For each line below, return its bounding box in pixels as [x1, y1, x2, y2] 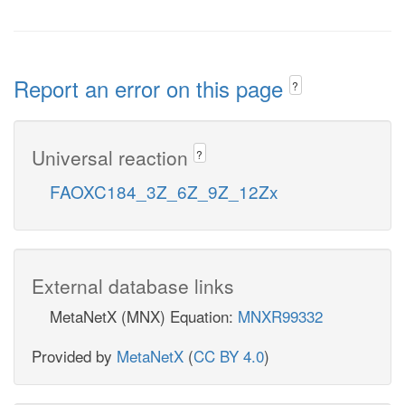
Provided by [32, 344, 117, 367]
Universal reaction [32, 143, 193, 171]
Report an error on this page [14, 72, 289, 104]
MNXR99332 [238, 304, 323, 327]
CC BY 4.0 [193, 344, 264, 367]
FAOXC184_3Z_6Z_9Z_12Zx [50, 178, 278, 203]
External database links [32, 271, 234, 299]
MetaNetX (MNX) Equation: [50, 304, 238, 327]
